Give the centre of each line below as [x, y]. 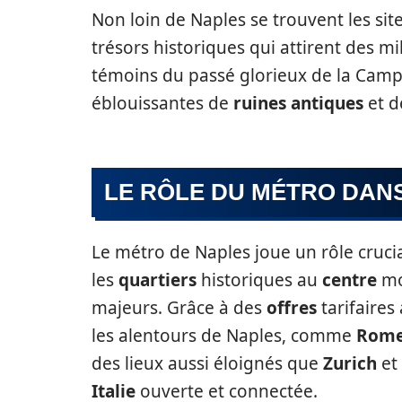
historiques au [259, 280]
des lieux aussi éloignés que [207, 363]
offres [292, 308]
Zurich [350, 363]
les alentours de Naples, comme [224, 336]
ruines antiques [298, 103]
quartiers [157, 280]
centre [350, 280]
